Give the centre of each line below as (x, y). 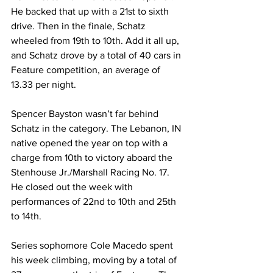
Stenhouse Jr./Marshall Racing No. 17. (91, 172)
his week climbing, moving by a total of (95, 260)
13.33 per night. (44, 85)
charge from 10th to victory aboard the (93, 158)
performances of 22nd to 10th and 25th (95, 202)
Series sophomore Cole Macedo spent (93, 246)
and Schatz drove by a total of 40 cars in (97, 55)
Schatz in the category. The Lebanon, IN (97, 129)
